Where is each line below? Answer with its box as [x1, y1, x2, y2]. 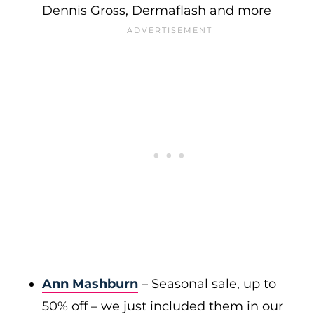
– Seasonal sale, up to [138, 276, 276, 292]
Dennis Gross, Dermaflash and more [42, 3, 271, 18]
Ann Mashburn [42, 276, 138, 292]
